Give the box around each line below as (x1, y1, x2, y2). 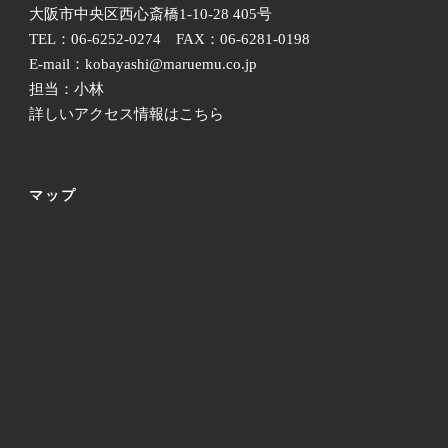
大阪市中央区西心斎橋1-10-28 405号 (29, 6, 272, 23)
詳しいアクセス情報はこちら (29, 106, 224, 123)
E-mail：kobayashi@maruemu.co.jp (29, 56, 257, 73)
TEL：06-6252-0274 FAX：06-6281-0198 (29, 31, 310, 48)
